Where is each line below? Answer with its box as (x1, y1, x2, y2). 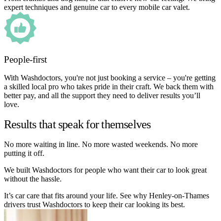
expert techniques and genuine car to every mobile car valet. (4, 2, 190, 11)
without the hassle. (4, 174, 62, 183)
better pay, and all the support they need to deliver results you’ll (4, 91, 200, 100)
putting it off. (4, 148, 44, 157)
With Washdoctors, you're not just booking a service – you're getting (4, 74, 216, 82)
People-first (4, 54, 47, 65)
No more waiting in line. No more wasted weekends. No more (4, 140, 198, 148)
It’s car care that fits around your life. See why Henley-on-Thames (4, 191, 209, 200)
